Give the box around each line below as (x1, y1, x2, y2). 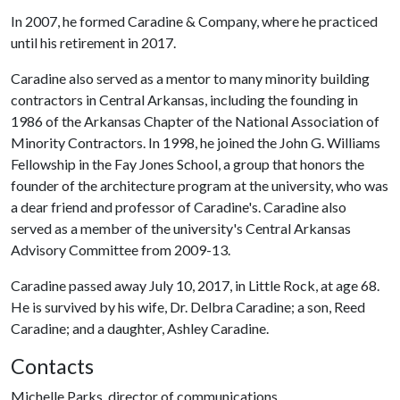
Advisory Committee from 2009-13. (11, 241, 230, 258)
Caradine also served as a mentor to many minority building (11, 70, 370, 87)
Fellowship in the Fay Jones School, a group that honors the (11, 155, 364, 172)
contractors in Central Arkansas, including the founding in (11, 91, 358, 108)
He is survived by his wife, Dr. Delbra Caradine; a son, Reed (11, 298, 365, 315)
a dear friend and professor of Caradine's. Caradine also (11, 198, 346, 215)
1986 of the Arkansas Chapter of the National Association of (11, 112, 379, 129)
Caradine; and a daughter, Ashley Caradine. (11, 320, 269, 337)
